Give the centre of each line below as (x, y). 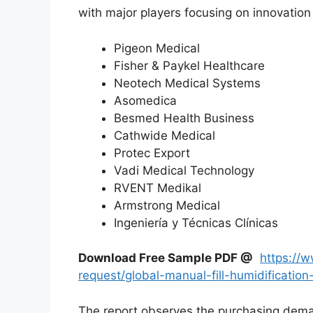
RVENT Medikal (158, 188)
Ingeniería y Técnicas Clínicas (196, 223)
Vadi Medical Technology (184, 170)
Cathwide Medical (165, 135)
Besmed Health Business (184, 118)
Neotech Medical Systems (187, 83)
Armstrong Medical (167, 205)
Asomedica (145, 100)
